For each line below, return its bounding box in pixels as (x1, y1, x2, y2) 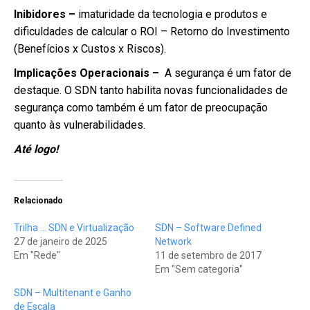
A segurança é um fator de (165, 66, 291, 80)
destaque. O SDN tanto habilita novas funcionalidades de (14, 84, 288, 97)
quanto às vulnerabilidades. (14, 118, 145, 131)
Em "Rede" (14, 250, 60, 261)
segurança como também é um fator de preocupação (14, 101, 268, 114)
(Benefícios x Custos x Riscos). (14, 42, 166, 55)
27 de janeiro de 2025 (14, 236, 107, 247)
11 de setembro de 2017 (155, 250, 262, 261)
